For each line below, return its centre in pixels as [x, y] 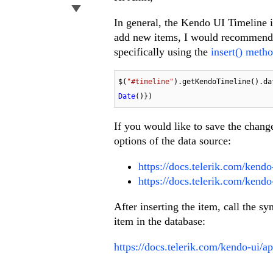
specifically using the [162, 52]
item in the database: [160, 222]
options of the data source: [172, 141]
